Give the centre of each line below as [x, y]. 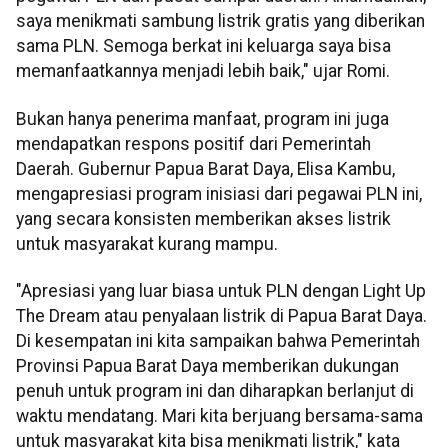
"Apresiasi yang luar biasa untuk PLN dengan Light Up [221, 291]
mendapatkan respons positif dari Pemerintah [193, 143]
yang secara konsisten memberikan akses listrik [203, 218]
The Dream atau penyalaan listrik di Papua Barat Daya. [221, 316]
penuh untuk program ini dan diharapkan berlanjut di [215, 391]
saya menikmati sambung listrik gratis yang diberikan [220, 21]
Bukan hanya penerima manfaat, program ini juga [202, 118]
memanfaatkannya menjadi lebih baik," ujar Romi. [203, 71]
